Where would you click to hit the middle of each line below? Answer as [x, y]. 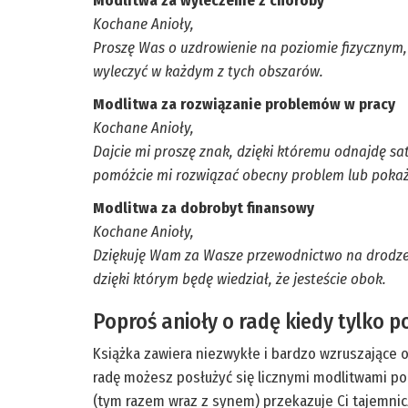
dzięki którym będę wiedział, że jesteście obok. [240, 280]
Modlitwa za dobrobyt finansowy [204, 209]
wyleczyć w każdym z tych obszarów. [208, 72]
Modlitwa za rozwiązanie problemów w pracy [244, 105]
